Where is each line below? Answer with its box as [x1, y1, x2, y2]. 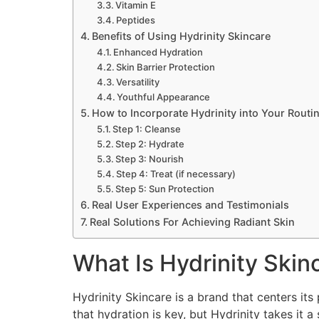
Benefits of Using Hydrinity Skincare [91, 30, 271, 43]
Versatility [116, 76, 160, 88]
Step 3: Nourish [115, 153, 184, 165]
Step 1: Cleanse [113, 123, 182, 135]
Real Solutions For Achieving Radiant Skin [89, 216, 295, 229]
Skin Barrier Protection [116, 61, 216, 73]
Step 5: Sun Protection [115, 183, 215, 195]
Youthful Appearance [117, 91, 211, 103]
